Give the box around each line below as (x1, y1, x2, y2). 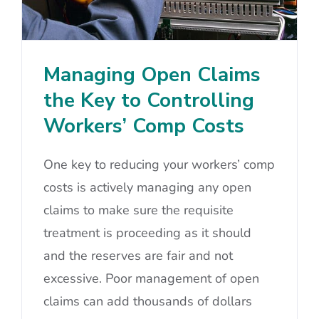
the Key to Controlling (43, 87, 254, 115)
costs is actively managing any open (43, 179, 251, 197)
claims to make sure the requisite (43, 202, 234, 219)
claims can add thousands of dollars (43, 293, 252, 310)
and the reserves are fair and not (43, 247, 233, 265)
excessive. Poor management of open (43, 270, 259, 288)
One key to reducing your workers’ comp (43, 156, 275, 174)
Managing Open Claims (43, 61, 261, 89)
